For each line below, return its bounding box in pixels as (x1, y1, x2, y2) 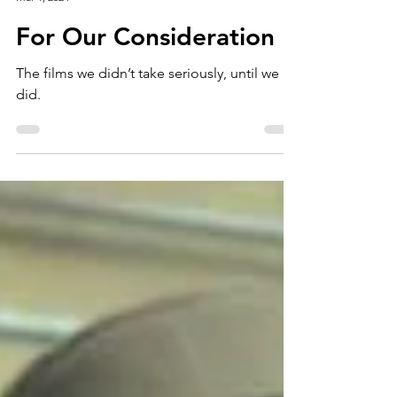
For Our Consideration (16, 64, 275, 94)
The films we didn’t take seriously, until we (16, 107, 279, 124)
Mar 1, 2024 (16, 33, 69, 46)
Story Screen (16, 18, 77, 31)
